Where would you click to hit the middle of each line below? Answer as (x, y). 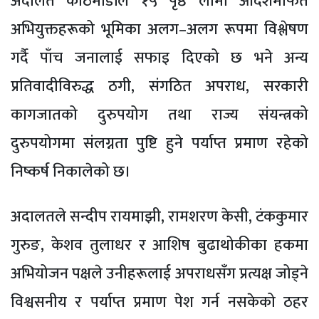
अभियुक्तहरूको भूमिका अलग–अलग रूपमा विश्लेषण (159, 29)
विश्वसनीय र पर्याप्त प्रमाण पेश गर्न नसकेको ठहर (159, 302)
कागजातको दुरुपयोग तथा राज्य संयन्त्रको (159, 115)
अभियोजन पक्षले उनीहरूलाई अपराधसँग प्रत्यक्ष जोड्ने (159, 273)
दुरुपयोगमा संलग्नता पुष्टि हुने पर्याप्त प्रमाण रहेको (159, 143)
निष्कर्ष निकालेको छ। (71, 172)
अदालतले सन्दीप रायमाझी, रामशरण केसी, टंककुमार (159, 216)
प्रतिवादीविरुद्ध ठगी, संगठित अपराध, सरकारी (159, 86)
